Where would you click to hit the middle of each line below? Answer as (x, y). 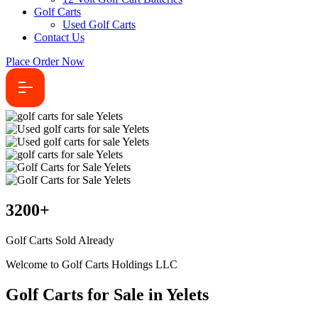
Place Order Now (45, 61)
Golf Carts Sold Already (60, 240)
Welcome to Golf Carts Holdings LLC (92, 264)
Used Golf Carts (99, 24)
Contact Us (59, 37)
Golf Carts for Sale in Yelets (107, 294)
